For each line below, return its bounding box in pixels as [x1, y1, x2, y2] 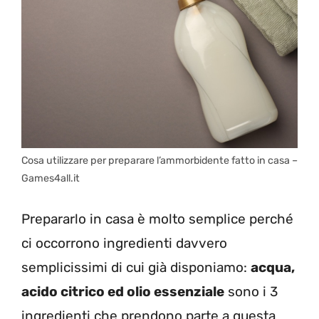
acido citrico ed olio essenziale [21, 283, 224, 300]
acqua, [251, 259, 295, 276]
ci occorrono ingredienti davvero [21, 235, 227, 252]
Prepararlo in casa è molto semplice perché [21, 211, 293, 228]
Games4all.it [21, 172, 80, 184]
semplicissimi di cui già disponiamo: [21, 259, 251, 276]
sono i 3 [224, 283, 278, 300]
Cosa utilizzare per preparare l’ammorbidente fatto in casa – [21, 154, 298, 167]
